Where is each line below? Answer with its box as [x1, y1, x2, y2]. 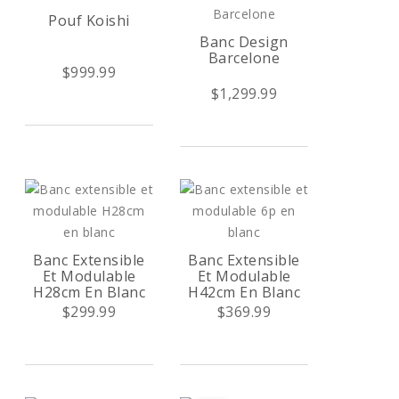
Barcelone [208, 48, 281, 68]
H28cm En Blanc [33, 282, 145, 302]
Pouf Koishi [48, 11, 130, 30]
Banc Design [199, 32, 289, 52]
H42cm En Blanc [188, 282, 300, 302]
